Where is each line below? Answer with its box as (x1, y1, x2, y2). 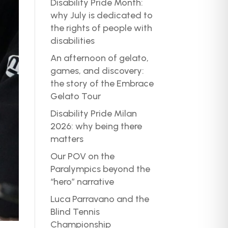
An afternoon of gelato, (50, 52, 149, 64)
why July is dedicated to (50, 9, 153, 21)
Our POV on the (50, 150, 115, 162)
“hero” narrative (50, 176, 114, 187)
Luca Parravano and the (50, 193, 149, 205)
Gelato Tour (50, 90, 101, 102)
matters (50, 133, 83, 145)
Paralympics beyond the (50, 163, 150, 175)
